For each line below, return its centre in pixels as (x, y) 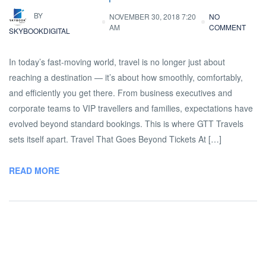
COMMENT (227, 27)
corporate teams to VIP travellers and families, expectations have (131, 108)
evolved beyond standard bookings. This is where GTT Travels (126, 123)
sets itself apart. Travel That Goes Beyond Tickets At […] (115, 139)
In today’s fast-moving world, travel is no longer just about (117, 62)
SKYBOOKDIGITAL (39, 31)
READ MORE (34, 170)
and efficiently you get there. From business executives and (121, 93)
